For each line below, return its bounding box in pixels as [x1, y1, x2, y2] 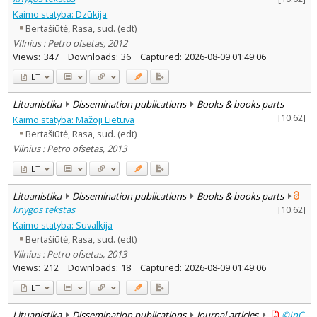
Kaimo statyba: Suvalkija [13, 218, 113, 231]
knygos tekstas [13, 202, 76, 216]
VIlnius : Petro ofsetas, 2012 [13, 36, 128, 50]
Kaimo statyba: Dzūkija [13, 7, 108, 21]
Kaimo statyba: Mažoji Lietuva [13, 113, 135, 126]
